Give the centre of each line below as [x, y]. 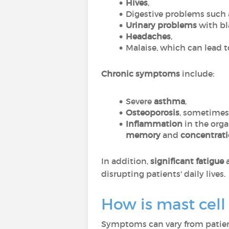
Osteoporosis [152, 112]
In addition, [126, 161]
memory [144, 135]
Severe [140, 101]
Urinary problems [161, 25]
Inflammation [155, 124]
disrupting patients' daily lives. [164, 174]
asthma [169, 101]
